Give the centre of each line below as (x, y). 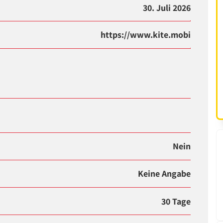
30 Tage (176, 201)
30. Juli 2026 (167, 8)
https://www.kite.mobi (146, 34)
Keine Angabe (165, 174)
